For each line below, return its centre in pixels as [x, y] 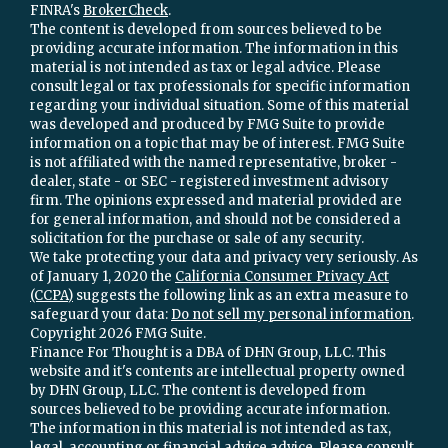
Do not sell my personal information [291, 314]
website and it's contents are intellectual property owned [217, 371]
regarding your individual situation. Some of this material [219, 105]
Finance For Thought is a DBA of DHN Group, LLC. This [208, 352]
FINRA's [56, 10]
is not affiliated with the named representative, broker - [213, 162]
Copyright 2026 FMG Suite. [118, 333]
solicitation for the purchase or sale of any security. [197, 238]
